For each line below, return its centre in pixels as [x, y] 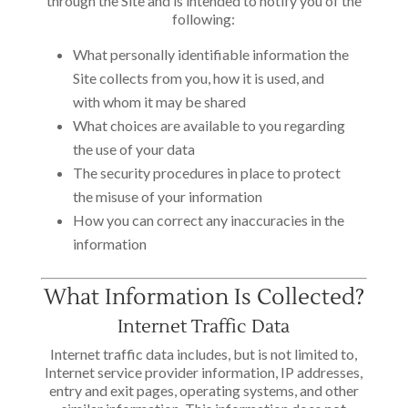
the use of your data [133, 149]
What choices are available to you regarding [209, 125]
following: [204, 19]
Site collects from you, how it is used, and [198, 78]
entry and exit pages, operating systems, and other [204, 390]
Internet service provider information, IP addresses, [204, 372]
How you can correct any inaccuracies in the [208, 220]
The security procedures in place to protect [206, 173]
